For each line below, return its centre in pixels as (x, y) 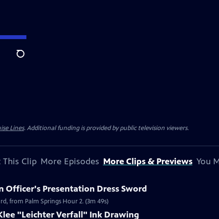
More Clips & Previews (148, 161)
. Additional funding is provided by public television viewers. (106, 128)
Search (28, 59)
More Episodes (70, 161)
